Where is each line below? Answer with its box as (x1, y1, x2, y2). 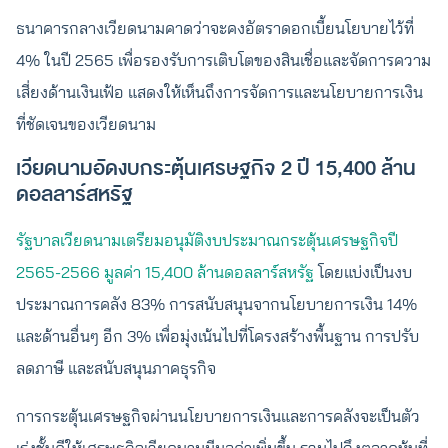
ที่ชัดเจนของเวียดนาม (16, 114, 160, 134)
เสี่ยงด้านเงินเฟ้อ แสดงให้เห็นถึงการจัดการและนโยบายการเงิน (16, 82, 423, 102)
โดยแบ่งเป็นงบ (314, 262, 412, 282)
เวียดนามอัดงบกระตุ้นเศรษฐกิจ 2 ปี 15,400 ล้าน (16, 152, 416, 185)
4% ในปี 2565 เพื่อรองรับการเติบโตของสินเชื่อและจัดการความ (16, 50, 431, 70)
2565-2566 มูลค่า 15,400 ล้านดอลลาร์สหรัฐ (16, 262, 314, 282)
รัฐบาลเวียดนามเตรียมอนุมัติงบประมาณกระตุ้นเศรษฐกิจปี (16, 230, 398, 250)
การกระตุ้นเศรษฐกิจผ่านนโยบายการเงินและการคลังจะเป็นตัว (16, 406, 420, 426)
